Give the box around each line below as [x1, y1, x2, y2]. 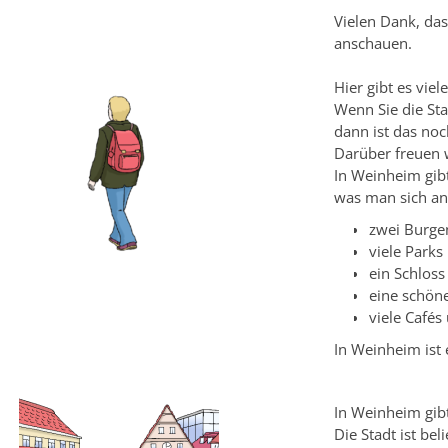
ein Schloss [368, 263, 445, 283]
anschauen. [333, 33, 412, 53]
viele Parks [368, 241, 443, 261]
